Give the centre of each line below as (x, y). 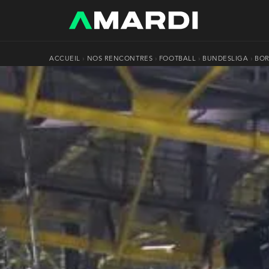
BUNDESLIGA (225, 59)
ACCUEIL (65, 59)
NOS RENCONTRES (120, 59)
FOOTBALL (177, 59)
